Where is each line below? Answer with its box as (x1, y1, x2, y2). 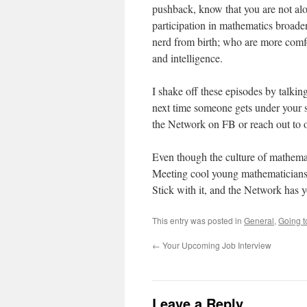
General (244, 214, 274, 226)
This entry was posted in (152, 214, 244, 226)
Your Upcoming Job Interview (160, 239, 271, 251)
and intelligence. (152, 51, 223, 65)
